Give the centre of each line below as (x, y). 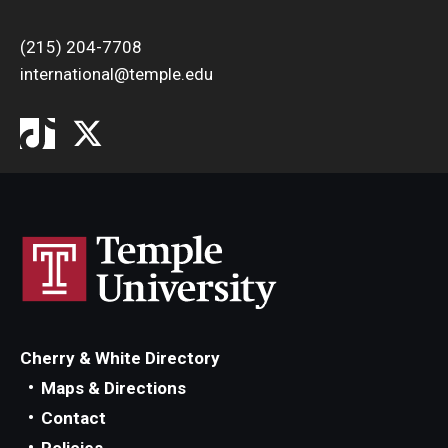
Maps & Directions (113, 387)
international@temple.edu (116, 73)
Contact (73, 417)
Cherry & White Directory (120, 357)
